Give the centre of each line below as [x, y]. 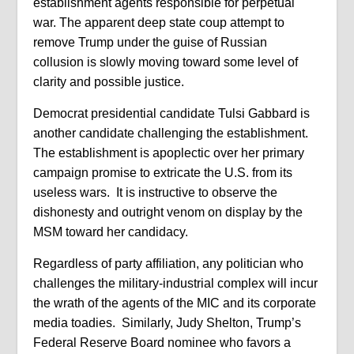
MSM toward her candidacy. [111, 232]
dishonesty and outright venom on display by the [168, 212]
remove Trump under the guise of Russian [151, 42]
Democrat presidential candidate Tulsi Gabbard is [172, 113]
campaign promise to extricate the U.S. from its [163, 173]
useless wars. [72, 192]
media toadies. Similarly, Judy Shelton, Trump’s [168, 323]
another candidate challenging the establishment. [171, 133]
